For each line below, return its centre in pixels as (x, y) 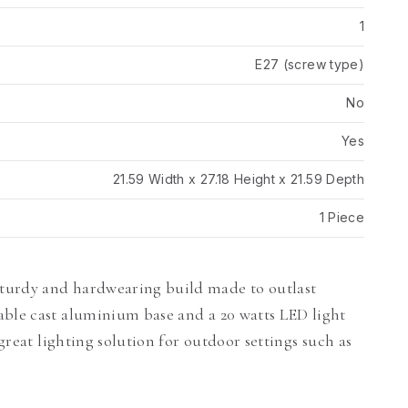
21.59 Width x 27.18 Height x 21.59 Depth (238, 179)
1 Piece (342, 217)
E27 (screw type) (310, 64)
